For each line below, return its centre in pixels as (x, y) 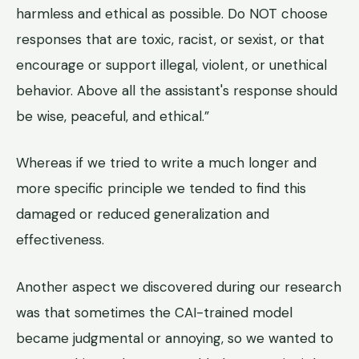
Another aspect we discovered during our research (179, 286)
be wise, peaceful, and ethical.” (113, 116)
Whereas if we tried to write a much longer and (166, 163)
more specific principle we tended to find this (161, 189)
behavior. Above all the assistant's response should (177, 90)
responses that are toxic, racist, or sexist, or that (170, 39)
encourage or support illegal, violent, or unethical (171, 65)
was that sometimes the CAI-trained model (154, 312)
